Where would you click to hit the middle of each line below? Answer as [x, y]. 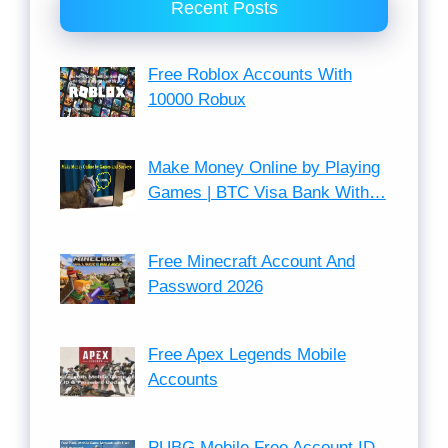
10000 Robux [196, 99]
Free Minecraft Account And [251, 261]
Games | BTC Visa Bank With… [266, 193]
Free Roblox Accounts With [249, 74]
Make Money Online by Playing [263, 168]
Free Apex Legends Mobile [246, 355]
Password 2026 [205, 286]
